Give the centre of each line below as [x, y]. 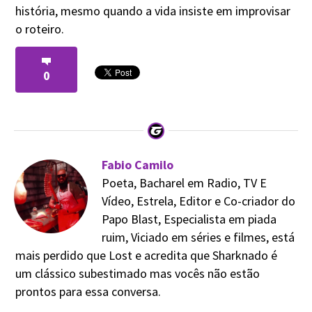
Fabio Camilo [138, 164]
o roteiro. [40, 29]
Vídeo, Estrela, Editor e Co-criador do [198, 201]
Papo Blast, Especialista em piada [189, 219]
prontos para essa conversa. [88, 291]
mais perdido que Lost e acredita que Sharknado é [147, 255]
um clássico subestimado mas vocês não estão [138, 273]
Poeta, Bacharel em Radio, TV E [184, 182]
